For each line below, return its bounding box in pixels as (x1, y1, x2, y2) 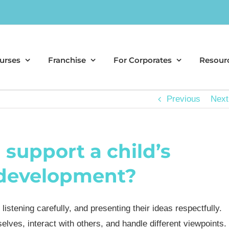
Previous (167, 94, 200, 104)
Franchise (48, 55, 86, 65)
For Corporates (113, 55, 172, 65)
